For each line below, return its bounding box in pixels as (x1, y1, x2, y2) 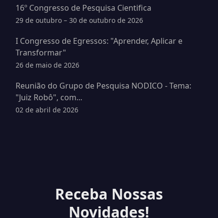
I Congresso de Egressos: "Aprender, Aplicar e (16, 36, 182, 46)
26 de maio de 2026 (16, 60, 79, 70)
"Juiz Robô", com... (16, 92, 82, 103)
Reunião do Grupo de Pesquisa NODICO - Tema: (16, 80, 191, 91)
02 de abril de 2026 (16, 105, 78, 114)
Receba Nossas (55, 184, 163, 204)
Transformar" (16, 47, 66, 58)
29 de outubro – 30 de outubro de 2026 (16, 16, 143, 25)
